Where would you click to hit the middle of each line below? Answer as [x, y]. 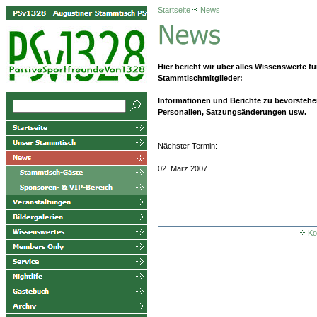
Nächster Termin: [188, 145]
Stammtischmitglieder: [200, 77]
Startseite [174, 10]
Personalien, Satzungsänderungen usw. [232, 111]
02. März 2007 [183, 168]
